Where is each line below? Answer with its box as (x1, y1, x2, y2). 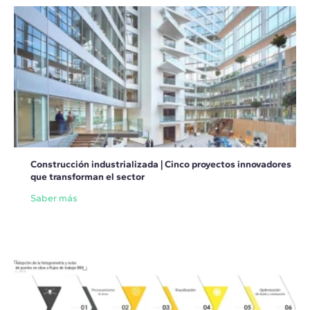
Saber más (30, 192, 77, 205)
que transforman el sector (30, 171, 145, 183)
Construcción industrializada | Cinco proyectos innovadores (30, 158, 291, 171)
